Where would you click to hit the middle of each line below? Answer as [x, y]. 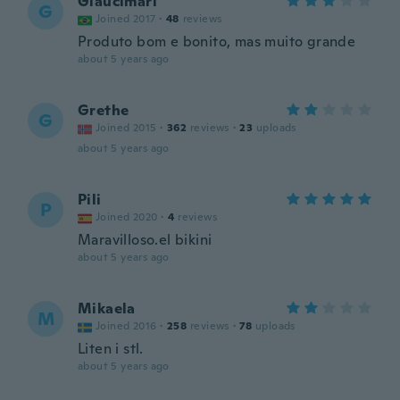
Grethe [104, 110]
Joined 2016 [126, 326]
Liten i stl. [111, 349]
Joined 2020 [127, 217]
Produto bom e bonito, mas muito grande [217, 42]
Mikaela [107, 308]
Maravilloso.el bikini [145, 240]
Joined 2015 [126, 128]
